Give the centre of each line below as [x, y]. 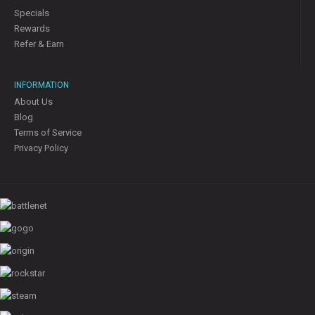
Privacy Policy [41, 148]
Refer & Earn [39, 44]
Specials [32, 13]
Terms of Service [48, 133]
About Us [33, 102]
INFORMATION [41, 85]
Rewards [32, 29]
